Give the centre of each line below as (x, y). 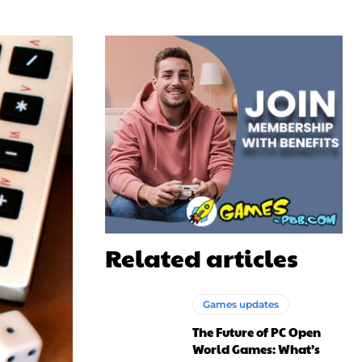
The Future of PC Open (257, 332)
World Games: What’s (257, 349)
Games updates (241, 305)
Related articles (202, 257)
